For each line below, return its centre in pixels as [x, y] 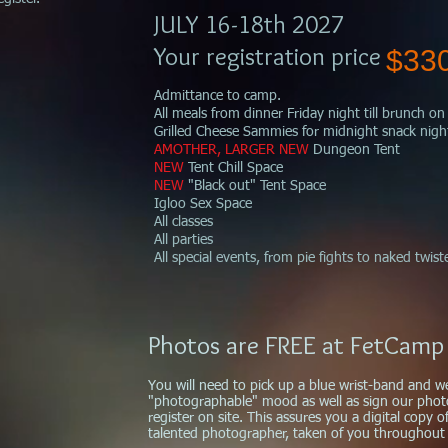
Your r [184, 56]
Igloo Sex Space [203, 204]
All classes [183, 222]
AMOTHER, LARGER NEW [233, 150]
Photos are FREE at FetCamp [296, 345]
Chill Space [250, 168]
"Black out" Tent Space [257, 186]
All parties [183, 240]
